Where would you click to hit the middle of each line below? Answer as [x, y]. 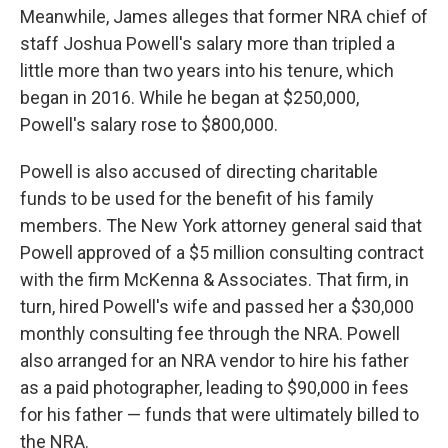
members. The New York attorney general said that [221, 225]
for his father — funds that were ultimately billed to [219, 414]
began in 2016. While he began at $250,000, [189, 97]
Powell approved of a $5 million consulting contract [222, 252]
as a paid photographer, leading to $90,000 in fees [214, 387]
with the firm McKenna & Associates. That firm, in [214, 279]
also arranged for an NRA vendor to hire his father [214, 360]
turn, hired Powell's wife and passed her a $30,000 [217, 306]
